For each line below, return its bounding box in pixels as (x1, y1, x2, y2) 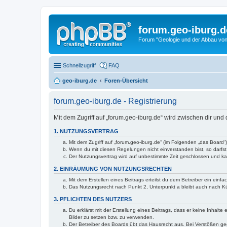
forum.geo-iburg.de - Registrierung (54, 96, 177, 105)
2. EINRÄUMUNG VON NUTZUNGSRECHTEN (54, 165, 172, 172)
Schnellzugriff (63, 62, 96, 68)
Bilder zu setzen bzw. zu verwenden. (69, 214, 154, 220)
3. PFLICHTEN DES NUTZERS (54, 196, 132, 202)
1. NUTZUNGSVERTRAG (54, 128, 119, 134)
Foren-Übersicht (104, 77, 148, 84)
